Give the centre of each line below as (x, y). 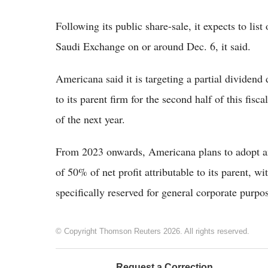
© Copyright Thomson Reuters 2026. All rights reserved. (153, 231)
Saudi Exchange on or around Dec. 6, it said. (153, 46)
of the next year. (90, 119)
